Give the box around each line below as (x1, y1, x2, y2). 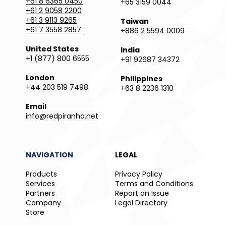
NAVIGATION (25, 149, 73, 160)
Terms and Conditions (115, 178, 193, 189)
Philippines (121, 73, 162, 84)
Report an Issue (115, 188, 169, 198)
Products (25, 168, 57, 179)
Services (25, 178, 55, 189)
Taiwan (121, 16, 149, 26)
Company (25, 197, 61, 208)
